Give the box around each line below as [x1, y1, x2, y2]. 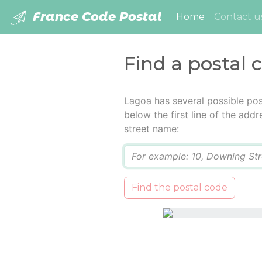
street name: [123, 123, 179, 135]
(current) [204, 11, 247, 22]
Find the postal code [131, 182, 227, 194]
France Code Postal [29, 9, 162, 24]
